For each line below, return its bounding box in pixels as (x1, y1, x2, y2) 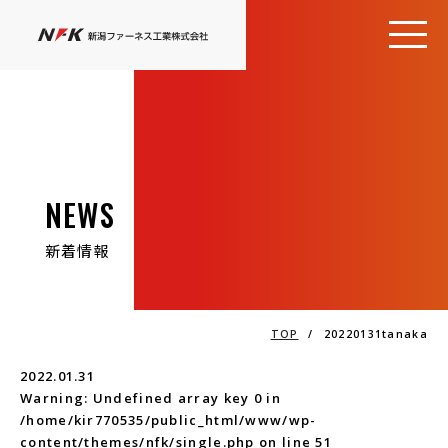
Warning (20, 389, 85, 407)
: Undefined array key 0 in (84, 389, 281, 407)
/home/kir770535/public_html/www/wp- (20, 411, 317, 429)
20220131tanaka (323, 327, 428, 341)
